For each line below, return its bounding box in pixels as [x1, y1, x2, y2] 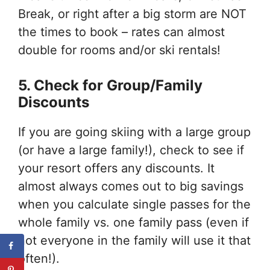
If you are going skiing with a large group [18, 125, 251, 140]
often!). [18, 251, 60, 266]
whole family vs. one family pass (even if [18, 215, 249, 230]
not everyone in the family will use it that [18, 233, 251, 248]
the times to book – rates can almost [18, 25, 225, 40]
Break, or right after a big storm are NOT [18, 7, 246, 22]
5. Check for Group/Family [18, 77, 202, 95]
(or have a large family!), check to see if [18, 143, 244, 158]
